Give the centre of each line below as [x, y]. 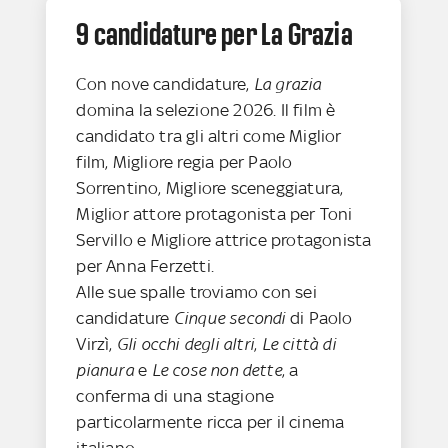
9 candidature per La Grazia [214, 34]
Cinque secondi [229, 318]
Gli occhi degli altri [185, 344]
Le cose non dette [216, 370]
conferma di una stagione [175, 396]
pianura [105, 370]
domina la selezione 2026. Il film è [206, 110]
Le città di [298, 344]
